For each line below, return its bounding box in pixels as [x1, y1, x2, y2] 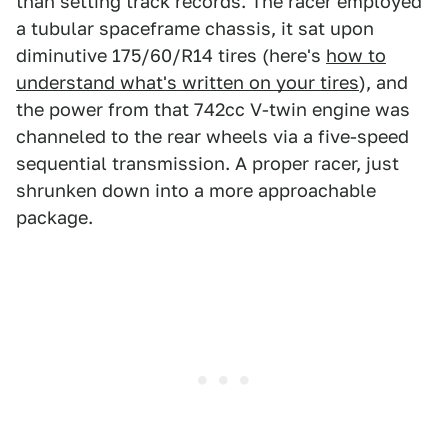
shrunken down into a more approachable [16, 180, 376, 202]
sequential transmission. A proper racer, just [16, 153, 399, 175]
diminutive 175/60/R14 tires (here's [16, 45, 326, 67]
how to [326, 45, 386, 67]
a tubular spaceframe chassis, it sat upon [16, 18, 374, 40]
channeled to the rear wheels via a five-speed [16, 126, 409, 148]
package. [16, 207, 93, 229]
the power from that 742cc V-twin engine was [16, 99, 410, 121]
